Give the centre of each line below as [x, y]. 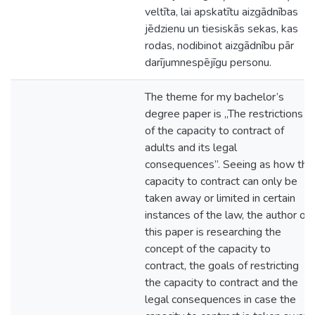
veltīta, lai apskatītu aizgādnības [221, 12]
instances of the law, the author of [227, 215]
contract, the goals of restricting [222, 266]
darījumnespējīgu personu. [208, 63]
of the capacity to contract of [214, 131]
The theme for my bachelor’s [214, 97]
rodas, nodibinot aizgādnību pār [219, 46]
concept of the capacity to [208, 249]
